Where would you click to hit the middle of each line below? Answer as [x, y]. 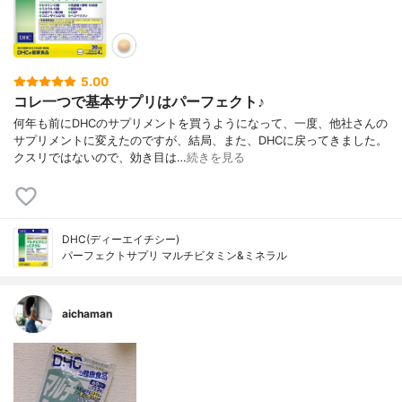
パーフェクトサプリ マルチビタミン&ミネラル [175, 256]
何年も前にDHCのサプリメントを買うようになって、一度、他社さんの [201, 124]
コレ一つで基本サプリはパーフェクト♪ [139, 102]
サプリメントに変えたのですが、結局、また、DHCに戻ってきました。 [201, 141]
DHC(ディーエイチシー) [121, 240]
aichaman [87, 314]
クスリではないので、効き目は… [100, 158]
